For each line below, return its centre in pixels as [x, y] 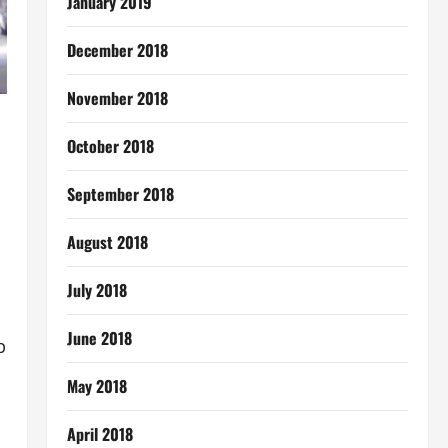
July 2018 [96, 290]
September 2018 [120, 194]
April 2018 [99, 434]
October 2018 [110, 146]
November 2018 [117, 98]
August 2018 [107, 242]
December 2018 [117, 50]
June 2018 [99, 338]
